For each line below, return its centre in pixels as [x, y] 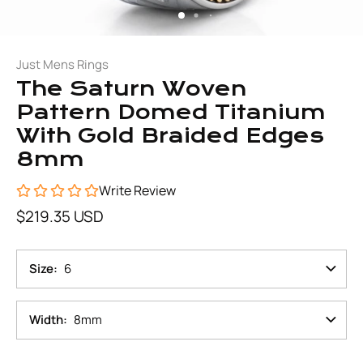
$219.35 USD [60, 216]
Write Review [137, 190]
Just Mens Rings [62, 64]
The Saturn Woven [132, 89]
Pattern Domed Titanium [171, 112]
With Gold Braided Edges [170, 136]
